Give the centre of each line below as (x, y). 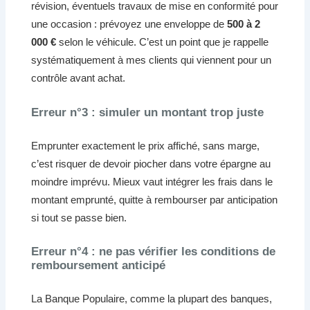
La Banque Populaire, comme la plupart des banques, (152, 299)
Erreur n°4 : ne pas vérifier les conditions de (154, 252)
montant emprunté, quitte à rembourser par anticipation (155, 199)
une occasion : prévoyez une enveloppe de (129, 24)
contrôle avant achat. (79, 78)
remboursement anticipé (99, 266)
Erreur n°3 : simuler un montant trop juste (148, 112)
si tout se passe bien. (79, 217)
